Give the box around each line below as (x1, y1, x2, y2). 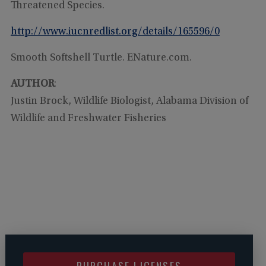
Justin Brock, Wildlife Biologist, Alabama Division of (10, 96, 248, 107)
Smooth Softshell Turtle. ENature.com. (10, 53, 192, 64)
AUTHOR (10, 79, 55, 90)
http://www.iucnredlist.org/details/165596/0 (10, 27, 220, 38)
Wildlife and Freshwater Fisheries (10, 113, 166, 125)
